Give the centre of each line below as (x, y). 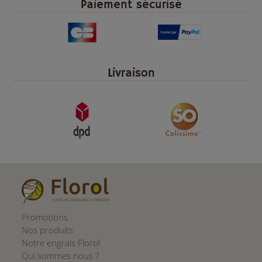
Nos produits (48, 230)
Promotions (45, 217)
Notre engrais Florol (61, 243)
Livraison (131, 73)
